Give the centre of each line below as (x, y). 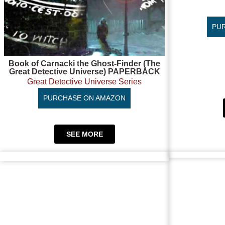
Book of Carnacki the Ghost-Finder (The (84, 64)
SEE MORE (84, 134)
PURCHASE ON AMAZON (84, 98)
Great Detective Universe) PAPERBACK (84, 72)
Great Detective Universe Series (84, 82)
